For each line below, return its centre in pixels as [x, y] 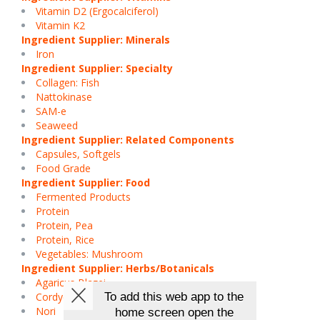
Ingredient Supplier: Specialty [97, 68]
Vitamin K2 [60, 25]
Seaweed [57, 125]
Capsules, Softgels [78, 154]
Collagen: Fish [67, 82]
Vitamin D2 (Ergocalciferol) [97, 11]
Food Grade [63, 168]
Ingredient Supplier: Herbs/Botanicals [118, 268]
